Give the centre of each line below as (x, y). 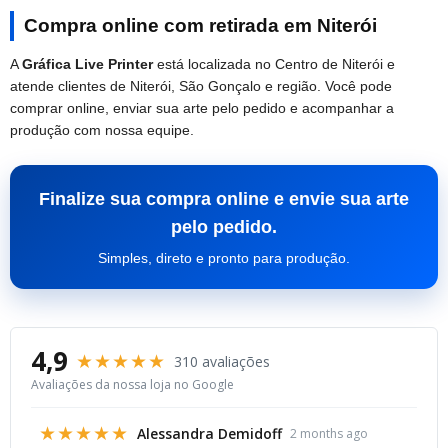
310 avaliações (222, 361)
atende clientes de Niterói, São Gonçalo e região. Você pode (201, 86)
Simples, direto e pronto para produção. (224, 258)
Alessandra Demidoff (209, 433)
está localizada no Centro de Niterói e (274, 64)
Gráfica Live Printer (87, 64)
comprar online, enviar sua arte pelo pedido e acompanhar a (202, 108)
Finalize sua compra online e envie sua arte (224, 199)
